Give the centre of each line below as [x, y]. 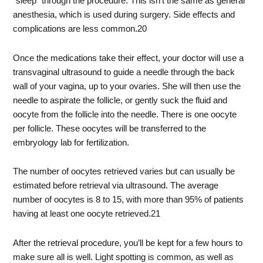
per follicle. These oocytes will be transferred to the [110, 128]
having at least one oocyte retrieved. [82, 214]
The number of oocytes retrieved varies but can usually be [124, 172]
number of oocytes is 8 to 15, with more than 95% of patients [129, 200]
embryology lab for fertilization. [71, 142]
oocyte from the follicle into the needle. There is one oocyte [125, 114]
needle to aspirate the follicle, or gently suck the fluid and [120, 100]
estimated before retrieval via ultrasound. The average [116, 186]
